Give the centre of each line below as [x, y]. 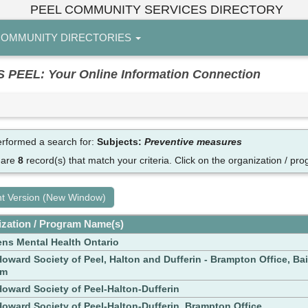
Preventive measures [193, 142]
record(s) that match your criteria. [99, 161]
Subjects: [120, 142]
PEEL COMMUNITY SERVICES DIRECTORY [156, 10]
